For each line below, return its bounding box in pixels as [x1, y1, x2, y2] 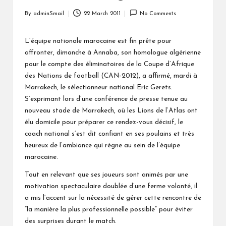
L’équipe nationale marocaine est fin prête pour [25, 37, 172, 44]
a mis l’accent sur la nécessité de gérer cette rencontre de [25, 194, 201, 201]
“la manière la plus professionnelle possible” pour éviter [25, 206, 193, 213]
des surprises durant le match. [25, 217, 117, 224]
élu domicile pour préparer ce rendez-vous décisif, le [25, 119, 183, 126]
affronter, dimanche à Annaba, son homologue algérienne [25, 49, 201, 56]
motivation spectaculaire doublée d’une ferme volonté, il [25, 183, 197, 190]
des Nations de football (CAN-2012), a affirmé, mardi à [25, 72, 197, 79]
